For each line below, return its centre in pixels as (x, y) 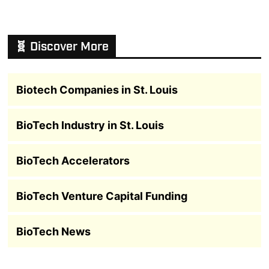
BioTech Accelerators (73, 160)
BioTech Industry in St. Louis (90, 125)
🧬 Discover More (62, 47)
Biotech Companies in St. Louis (97, 89)
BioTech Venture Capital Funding (101, 196)
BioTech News (53, 231)
